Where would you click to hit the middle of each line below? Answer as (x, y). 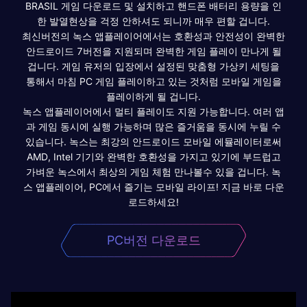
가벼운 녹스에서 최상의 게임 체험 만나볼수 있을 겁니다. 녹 (153, 171)
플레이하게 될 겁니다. (153, 96)
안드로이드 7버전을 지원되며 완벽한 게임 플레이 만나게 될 (153, 51)
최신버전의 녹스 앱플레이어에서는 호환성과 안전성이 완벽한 (153, 36)
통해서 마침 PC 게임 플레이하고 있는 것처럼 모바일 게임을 (153, 81)
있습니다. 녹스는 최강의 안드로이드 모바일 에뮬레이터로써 (153, 141)
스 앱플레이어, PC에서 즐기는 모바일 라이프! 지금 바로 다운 (153, 186)
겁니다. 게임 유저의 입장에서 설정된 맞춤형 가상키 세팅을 (153, 66)
